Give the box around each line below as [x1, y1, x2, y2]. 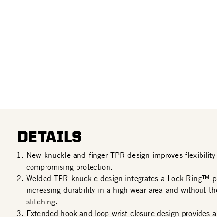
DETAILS [17, 128, 82, 145]
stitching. [26, 197, 58, 206]
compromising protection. [26, 162, 113, 171]
